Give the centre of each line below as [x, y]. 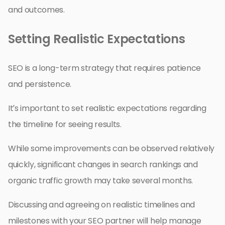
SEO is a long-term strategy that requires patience [104, 68]
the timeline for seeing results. [65, 125]
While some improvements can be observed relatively [111, 149]
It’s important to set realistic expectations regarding [107, 108]
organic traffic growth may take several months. [100, 181]
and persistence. [40, 84]
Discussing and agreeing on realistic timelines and [101, 205]
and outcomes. [36, 10]
